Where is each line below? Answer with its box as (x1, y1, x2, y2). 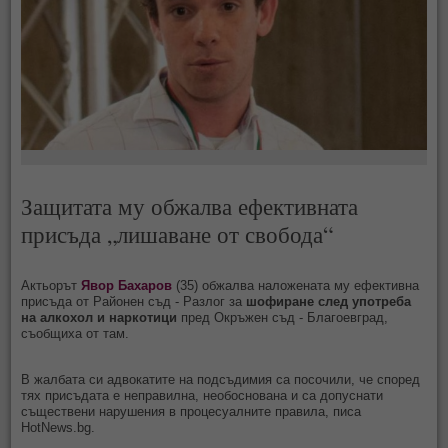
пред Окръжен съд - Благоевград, (177, 310, 389, 326)
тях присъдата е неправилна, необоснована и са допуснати (21, 388, 384, 404)
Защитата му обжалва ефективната (21, 190, 359, 223)
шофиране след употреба (246, 294, 412, 310)
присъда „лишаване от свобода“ (21, 218, 334, 251)
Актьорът (21, 278, 78, 294)
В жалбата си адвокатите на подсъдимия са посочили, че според (21, 372, 421, 388)
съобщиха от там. (21, 326, 130, 342)
